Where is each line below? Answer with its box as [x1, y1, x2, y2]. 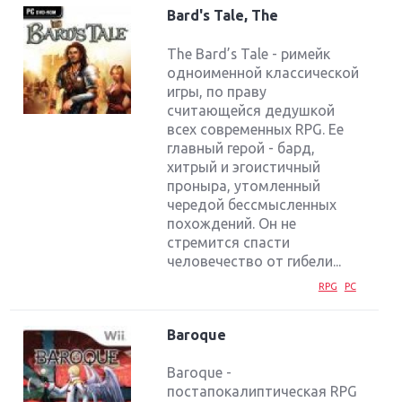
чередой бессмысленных [167, 196, 337, 213]
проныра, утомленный [167, 177, 321, 194]
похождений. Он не [167, 214, 297, 232]
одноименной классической [167, 64, 360, 81]
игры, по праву [167, 83, 267, 100]
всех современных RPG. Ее [167, 120, 345, 137]
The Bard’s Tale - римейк [167, 45, 331, 62]
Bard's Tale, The [167, 7, 279, 24]
